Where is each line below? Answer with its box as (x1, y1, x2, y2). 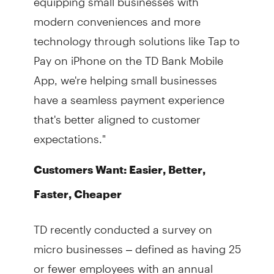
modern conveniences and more (33, 4, 201, 28)
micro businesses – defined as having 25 (33, 231, 241, 256)
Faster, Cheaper (33, 187, 122, 201)
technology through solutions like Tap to (33, 23, 240, 48)
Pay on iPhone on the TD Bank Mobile (33, 43, 223, 67)
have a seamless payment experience (33, 82, 224, 106)
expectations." (33, 121, 106, 146)
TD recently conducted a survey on (33, 212, 212, 236)
